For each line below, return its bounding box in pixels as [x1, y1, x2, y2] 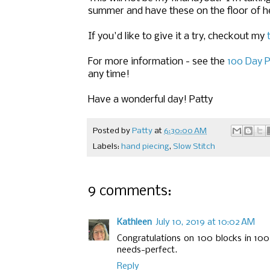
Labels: [93, 142, 121, 152]
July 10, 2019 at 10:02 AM [155, 218, 255, 228]
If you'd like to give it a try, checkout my [88, 31, 267, 42]
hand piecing [121, 142, 169, 152]
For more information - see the [88, 57, 227, 67]
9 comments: [88, 184, 171, 199]
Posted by [93, 127, 132, 136]
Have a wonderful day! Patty [88, 95, 213, 105]
